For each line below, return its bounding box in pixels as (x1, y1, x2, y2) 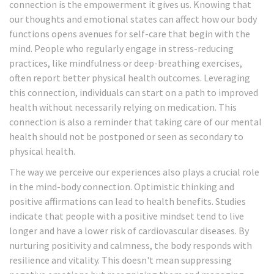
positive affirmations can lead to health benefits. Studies (9, 195, 246, 208)
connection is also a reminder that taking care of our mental (9, 116, 262, 128)
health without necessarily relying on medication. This (9, 101, 237, 114)
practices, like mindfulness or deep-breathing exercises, (9, 57, 242, 70)
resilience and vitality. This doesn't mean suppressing (9, 254, 232, 267)
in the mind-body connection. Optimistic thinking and (9, 180, 234, 193)
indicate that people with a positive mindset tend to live (9, 210, 244, 223)
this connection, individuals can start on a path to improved (9, 86, 258, 99)
